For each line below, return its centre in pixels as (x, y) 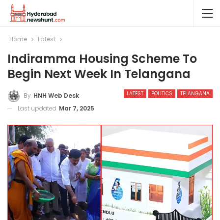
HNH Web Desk (56, 95)
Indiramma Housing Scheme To (102, 59)
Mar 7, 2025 (77, 108)
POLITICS (162, 94)
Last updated (38, 108)
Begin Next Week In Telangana (99, 74)
